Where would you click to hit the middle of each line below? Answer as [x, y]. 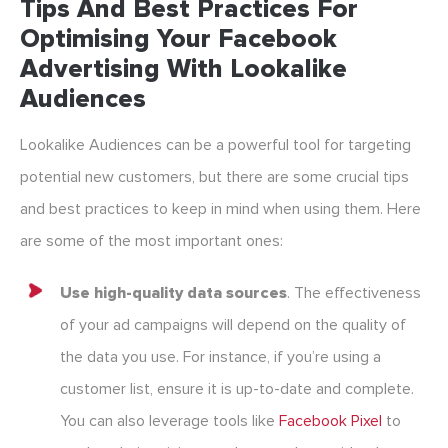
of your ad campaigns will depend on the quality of [233, 325]
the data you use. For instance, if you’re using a [220, 357]
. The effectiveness [354, 293]
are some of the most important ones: [151, 241]
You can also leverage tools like [169, 421]
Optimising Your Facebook [178, 39]
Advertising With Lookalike [183, 69]
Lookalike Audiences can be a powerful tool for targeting [215, 145]
